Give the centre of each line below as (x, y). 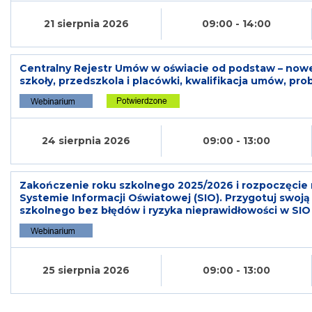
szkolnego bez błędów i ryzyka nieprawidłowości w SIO (165, 210)
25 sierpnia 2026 (86, 270)
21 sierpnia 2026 (86, 23)
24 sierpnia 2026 (86, 140)
